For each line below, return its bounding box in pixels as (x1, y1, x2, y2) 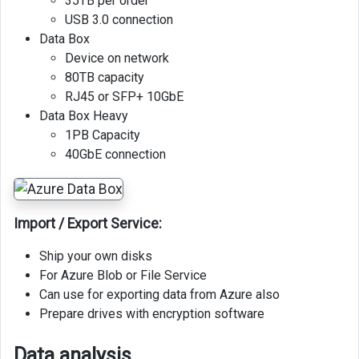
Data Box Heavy (39, 108, 128, 124)
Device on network (65, 50, 169, 67)
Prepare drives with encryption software (39, 305, 264, 321)
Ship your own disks (39, 248, 152, 264)
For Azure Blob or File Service (39, 267, 207, 283)
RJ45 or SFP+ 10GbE (65, 89, 184, 105)
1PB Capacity (65, 127, 140, 143)
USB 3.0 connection (65, 12, 173, 28)
